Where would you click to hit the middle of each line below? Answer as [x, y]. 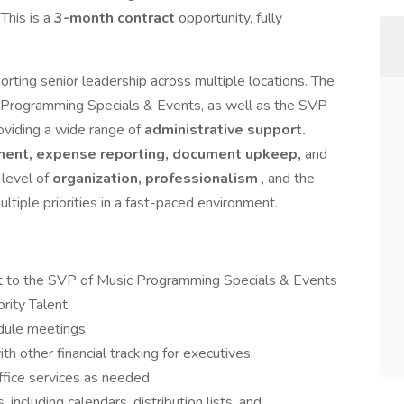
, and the [288, 179]
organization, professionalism [157, 179]
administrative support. [225, 130]
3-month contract [116, 18]
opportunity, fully [230, 18]
